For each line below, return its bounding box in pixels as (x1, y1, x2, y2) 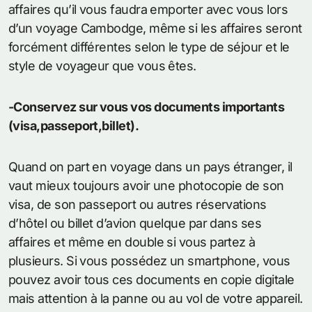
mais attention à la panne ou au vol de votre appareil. (8, 291, 303, 306)
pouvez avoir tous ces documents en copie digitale (8, 272, 295, 288)
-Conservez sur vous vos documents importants (8, 100, 285, 115)
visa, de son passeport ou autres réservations (8, 197, 267, 212)
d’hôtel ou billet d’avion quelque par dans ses (8, 216, 262, 231)
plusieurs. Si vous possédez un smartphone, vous (8, 253, 290, 269)
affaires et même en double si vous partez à (8, 235, 256, 250)
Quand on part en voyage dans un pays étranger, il (8, 159, 292, 175)
